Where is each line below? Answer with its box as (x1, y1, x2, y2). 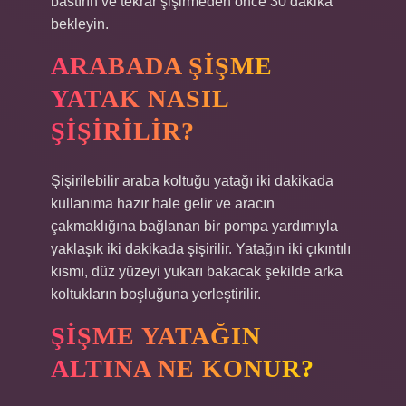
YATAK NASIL (51, 84, 230, 112)
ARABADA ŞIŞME (51, 52, 273, 80)
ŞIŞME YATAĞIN (51, 322, 261, 350)
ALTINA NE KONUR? (51, 354, 314, 382)
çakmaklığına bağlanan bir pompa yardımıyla (51, 218, 338, 234)
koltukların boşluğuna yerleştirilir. (51, 286, 261, 302)
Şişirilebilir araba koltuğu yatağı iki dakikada (51, 173, 333, 188)
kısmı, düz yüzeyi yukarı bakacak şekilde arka (51, 264, 343, 279)
